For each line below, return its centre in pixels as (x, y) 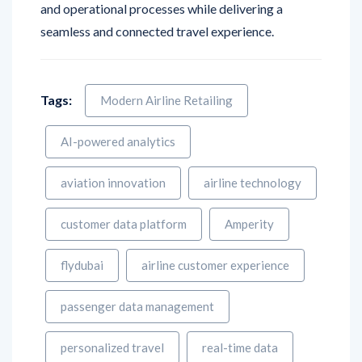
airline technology (253, 149)
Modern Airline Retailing (166, 67)
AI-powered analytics (118, 108)
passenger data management (137, 273)
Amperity (249, 190)
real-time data (240, 314)
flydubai (82, 232)
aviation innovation (113, 149)
